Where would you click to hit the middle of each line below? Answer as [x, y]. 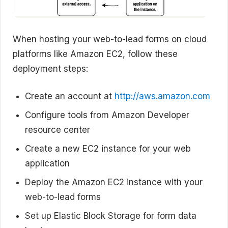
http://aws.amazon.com [162, 96]
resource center [58, 130]
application [47, 163]
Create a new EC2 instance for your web [108, 149]
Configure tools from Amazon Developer [107, 115]
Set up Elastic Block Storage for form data [111, 216]
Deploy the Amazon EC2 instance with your [114, 182]
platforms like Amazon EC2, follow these [95, 54]
